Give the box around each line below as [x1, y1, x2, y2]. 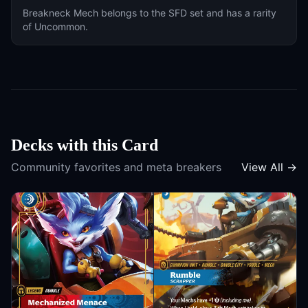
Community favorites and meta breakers [11, 160, 221, 174]
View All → [241, 160, 297, 174]
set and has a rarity [187, 7, 276, 19]
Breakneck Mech [23, 7, 98, 19]
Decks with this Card [11, 136, 158, 154]
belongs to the [98, 7, 168, 19]
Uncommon [34, 21, 85, 32]
